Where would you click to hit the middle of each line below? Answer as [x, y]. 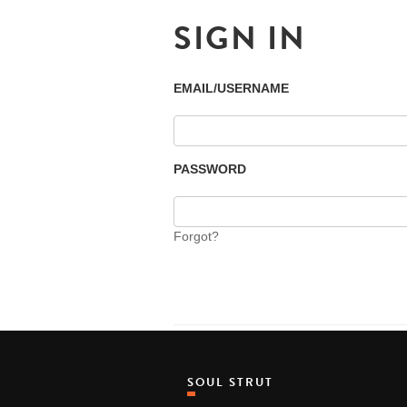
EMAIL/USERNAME [231, 88]
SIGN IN [240, 38]
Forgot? [196, 236]
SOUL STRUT [234, 382]
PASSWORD [210, 169]
